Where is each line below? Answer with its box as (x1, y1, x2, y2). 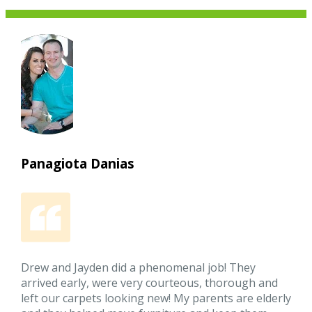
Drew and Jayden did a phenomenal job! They (21, 260, 256, 276)
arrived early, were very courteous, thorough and (21, 275, 279, 291)
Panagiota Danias (21, 154, 135, 173)
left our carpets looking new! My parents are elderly (21, 290, 292, 306)
